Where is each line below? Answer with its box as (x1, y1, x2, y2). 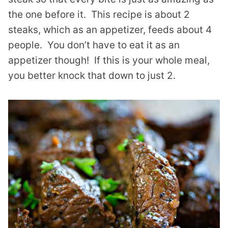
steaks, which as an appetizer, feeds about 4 (8, 24, 212, 36)
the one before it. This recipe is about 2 (8, 9, 190, 21)
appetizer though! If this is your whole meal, (8, 54, 210, 67)
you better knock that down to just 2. (8, 70, 176, 82)
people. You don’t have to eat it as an (8, 39, 180, 51)
